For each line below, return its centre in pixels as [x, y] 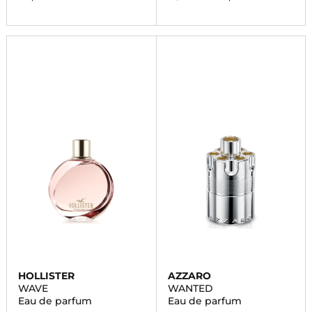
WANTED [190, 288]
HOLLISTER [46, 276]
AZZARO [189, 276]
